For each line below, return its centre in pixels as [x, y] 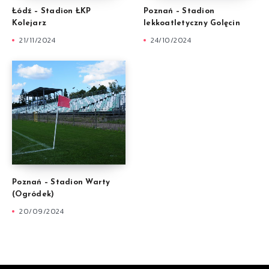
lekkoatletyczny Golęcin [192, 23]
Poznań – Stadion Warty [61, 183]
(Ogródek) [33, 195]
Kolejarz [29, 23]
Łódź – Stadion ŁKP [52, 11]
